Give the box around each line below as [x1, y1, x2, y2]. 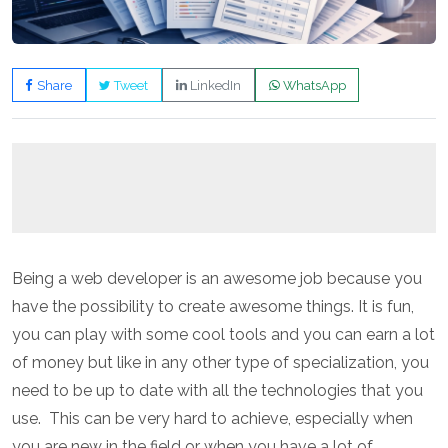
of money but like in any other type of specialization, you [12, 353, 429, 373]
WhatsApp [279, 77, 346, 93]
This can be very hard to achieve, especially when [49, 409, 413, 429]
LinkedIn [186, 77, 241, 93]
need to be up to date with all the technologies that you [12, 381, 423, 401]
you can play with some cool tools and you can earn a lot [12, 325, 435, 345]
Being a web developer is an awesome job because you [12, 269, 422, 289]
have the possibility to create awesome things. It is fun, [12, 297, 414, 317]
